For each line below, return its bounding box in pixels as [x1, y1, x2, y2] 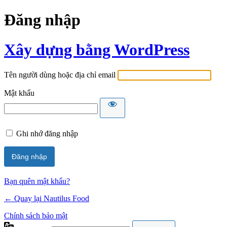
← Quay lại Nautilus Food [4, 194, 89, 203]
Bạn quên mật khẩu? [4, 177, 70, 186]
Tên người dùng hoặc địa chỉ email [4, 70, 116, 80]
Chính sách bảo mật [4, 211, 67, 220]
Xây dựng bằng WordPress [4, 40, 190, 59]
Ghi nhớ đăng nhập [16, 129, 78, 138]
